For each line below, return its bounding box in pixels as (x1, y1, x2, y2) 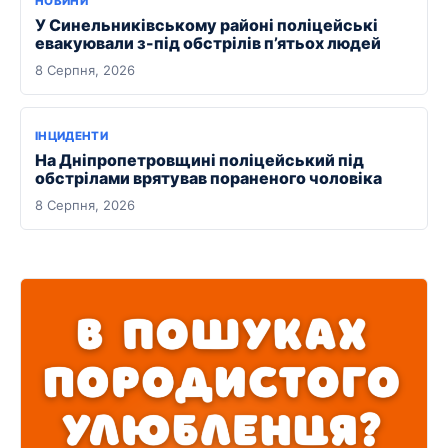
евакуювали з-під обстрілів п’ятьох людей (35, 32, 381, 53)
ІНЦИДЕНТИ (35, 128, 109, 143)
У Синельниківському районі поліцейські (35, 14, 378, 35)
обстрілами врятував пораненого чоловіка (35, 167, 382, 188)
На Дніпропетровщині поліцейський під (35, 149, 364, 170)
